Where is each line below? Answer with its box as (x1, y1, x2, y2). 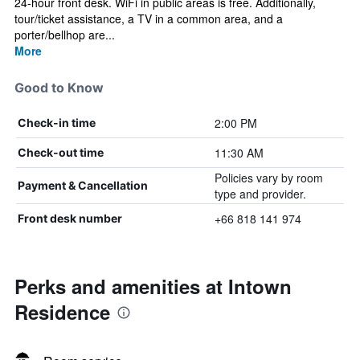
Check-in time (18, 116, 96, 129)
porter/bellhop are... (14, 27, 115, 43)
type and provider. (214, 186, 306, 202)
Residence (14, 298, 110, 325)
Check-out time (18, 145, 104, 159)
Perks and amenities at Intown (14, 272, 292, 300)
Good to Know (14, 80, 104, 96)
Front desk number (18, 211, 122, 225)
